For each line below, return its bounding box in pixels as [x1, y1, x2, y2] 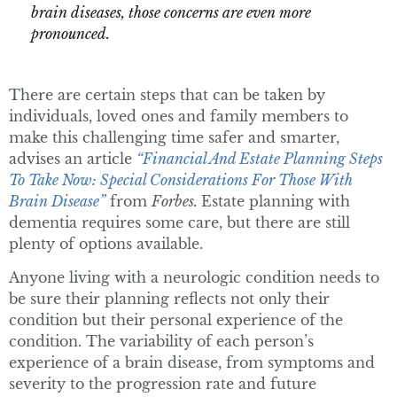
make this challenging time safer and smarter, [9, 128, 339, 146]
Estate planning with [201, 191, 350, 210]
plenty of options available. [9, 234, 203, 253]
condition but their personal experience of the [9, 310, 343, 329]
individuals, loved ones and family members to [9, 106, 348, 125]
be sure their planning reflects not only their [9, 289, 330, 307]
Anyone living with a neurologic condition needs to [9, 268, 379, 286]
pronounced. [31, 24, 110, 43]
